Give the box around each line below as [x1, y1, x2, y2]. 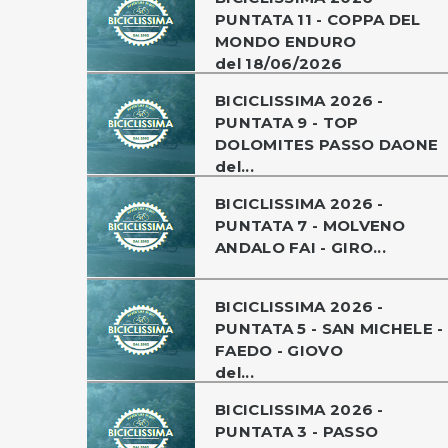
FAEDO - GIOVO [215, 340, 343, 360]
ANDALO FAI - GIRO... [215, 237, 387, 257]
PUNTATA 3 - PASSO [215, 421, 379, 441]
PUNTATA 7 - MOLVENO [215, 215, 406, 235]
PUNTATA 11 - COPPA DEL [215, 9, 421, 29]
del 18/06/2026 [215, 53, 343, 73]
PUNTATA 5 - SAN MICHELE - [215, 318, 444, 338]
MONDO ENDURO [215, 31, 357, 51]
